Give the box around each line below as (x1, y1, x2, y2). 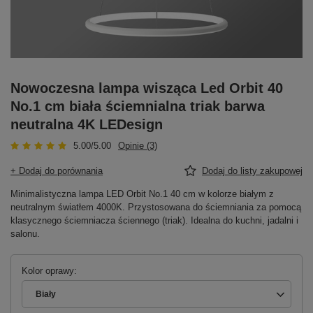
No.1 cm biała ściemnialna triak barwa (10, 98, 265, 114)
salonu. (10, 228, 40, 239)
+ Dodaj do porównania (10, 165, 103, 176)
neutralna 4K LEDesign (10, 116, 163, 132)
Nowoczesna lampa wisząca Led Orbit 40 (10, 80, 283, 96)
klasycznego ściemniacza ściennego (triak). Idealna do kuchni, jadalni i (10, 214, 298, 226)
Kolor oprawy (22, 265, 74, 276)
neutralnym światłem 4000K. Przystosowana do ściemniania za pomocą (10, 201, 301, 212)
